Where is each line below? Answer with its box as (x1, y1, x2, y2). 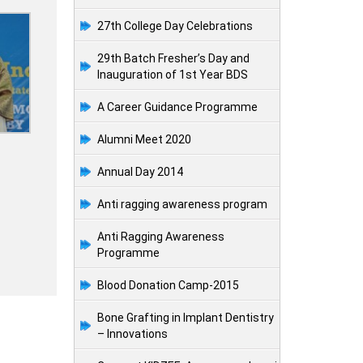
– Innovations (97, 327, 168, 341)
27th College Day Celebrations (97, 19, 253, 33)
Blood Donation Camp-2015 (97, 279, 239, 293)
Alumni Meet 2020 (97, 133, 191, 147)
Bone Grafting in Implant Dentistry (97, 311, 274, 325)
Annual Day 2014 (97, 165, 183, 179)
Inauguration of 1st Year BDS (97, 68, 248, 82)
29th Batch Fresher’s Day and (97, 52, 250, 66)
